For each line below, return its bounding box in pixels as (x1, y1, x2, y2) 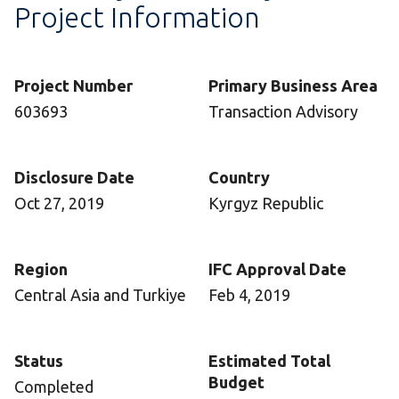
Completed (14, 378, 94, 396)
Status (14, 352, 63, 370)
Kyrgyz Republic (208, 194, 323, 213)
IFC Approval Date (208, 260, 346, 279)
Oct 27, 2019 (14, 194, 104, 213)
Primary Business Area (208, 77, 378, 95)
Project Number (14, 77, 133, 95)
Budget (208, 373, 265, 392)
